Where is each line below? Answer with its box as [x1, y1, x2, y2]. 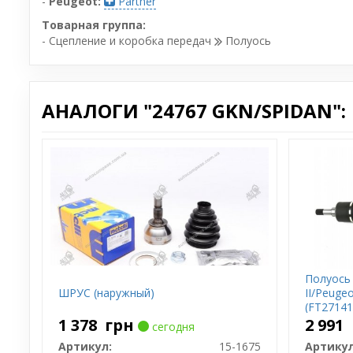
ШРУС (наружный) [58, 284, 154, 300]
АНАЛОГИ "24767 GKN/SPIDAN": [42, 97, 346, 124]
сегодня [148, 318, 195, 334]
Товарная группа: [42, 17, 146, 32]
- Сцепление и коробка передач [42, 32, 214, 48]
